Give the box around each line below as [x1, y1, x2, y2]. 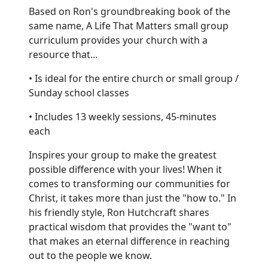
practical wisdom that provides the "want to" [29, 220, 232, 233]
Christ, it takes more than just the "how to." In [29, 191, 236, 205]
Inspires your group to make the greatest [29, 148, 217, 162]
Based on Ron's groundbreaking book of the [29, 4, 230, 18]
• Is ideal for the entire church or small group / [29, 71, 239, 85]
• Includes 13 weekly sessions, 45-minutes [29, 109, 217, 123]
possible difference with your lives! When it [29, 162, 222, 176]
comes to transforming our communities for [29, 176, 230, 190]
